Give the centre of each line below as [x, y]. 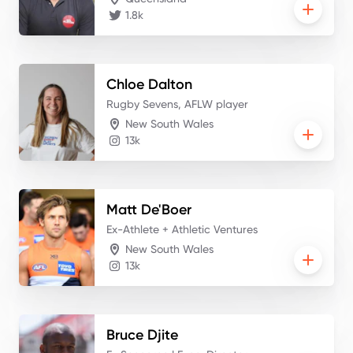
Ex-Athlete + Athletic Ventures [182, 229]
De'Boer [166, 209]
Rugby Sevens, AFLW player [177, 104]
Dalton [170, 84]
